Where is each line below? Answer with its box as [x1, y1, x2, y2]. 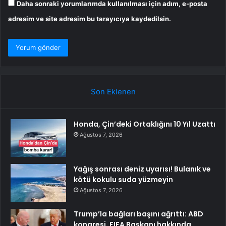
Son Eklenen [90, 86, 136, 96]
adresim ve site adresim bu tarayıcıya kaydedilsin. [8, 14, 171, 23]
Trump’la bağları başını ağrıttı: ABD [74, 208, 203, 219]
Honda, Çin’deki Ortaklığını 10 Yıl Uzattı [74, 119, 215, 129]
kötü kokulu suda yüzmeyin [74, 174, 173, 185]
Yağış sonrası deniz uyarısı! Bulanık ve [74, 163, 211, 174]
